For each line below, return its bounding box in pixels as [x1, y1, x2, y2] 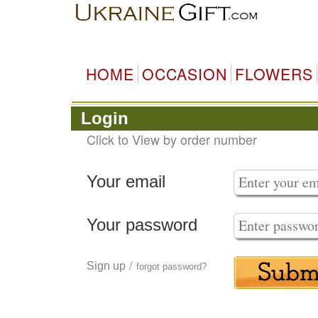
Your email [86, 172, 165, 191]
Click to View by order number [86, 130, 257, 148]
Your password [86, 215, 197, 234]
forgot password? [136, 261, 207, 272]
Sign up [86, 260, 126, 272]
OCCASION [141, 63, 227, 84]
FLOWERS [234, 63, 313, 84]
